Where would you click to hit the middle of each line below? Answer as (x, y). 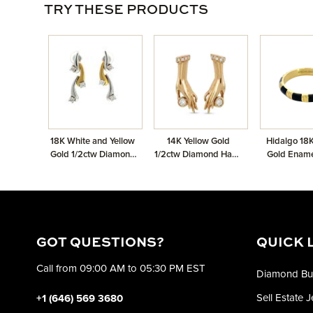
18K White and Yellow (93, 141)
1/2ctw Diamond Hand (198, 154)
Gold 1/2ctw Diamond (93, 154)
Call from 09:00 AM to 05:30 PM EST (121, 268)
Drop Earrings (93, 168)
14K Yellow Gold (198, 141)
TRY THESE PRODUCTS (126, 10)
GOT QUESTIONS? (100, 243)
